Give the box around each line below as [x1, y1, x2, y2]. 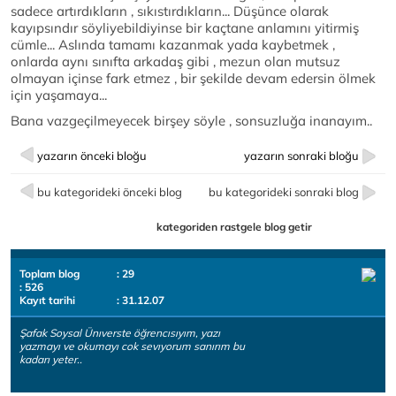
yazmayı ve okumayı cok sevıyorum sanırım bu [19, 339, 245, 354]
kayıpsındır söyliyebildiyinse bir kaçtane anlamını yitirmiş [11, 19, 359, 37]
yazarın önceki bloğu [37, 148, 147, 164]
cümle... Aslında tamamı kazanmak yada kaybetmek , [11, 36, 335, 54]
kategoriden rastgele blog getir [156, 220, 313, 234]
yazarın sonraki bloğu [244, 148, 359, 164]
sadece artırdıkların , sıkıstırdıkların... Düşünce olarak [11, 3, 329, 20]
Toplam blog [19, 267, 80, 281]
